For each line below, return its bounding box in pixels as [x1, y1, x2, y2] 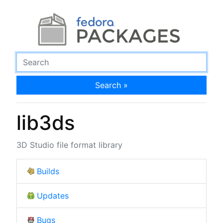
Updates [36, 190, 69, 201]
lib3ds [16, 110, 75, 135]
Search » [95, 80, 128, 90]
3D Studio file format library [16, 139, 122, 150]
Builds [36, 166, 59, 176]
